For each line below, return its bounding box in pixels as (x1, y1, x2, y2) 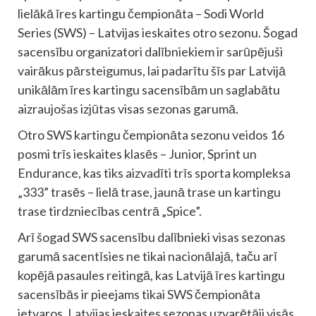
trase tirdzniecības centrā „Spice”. (18, 202, 202, 219)
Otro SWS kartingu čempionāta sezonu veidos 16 (18, 126, 284, 142)
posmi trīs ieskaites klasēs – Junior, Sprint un (18, 145, 257, 162)
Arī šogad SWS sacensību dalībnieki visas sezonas (18, 229, 286, 245)
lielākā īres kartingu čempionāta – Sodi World (18, 5, 264, 21)
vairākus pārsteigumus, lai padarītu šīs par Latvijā (18, 62, 286, 78)
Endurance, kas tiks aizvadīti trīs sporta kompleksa (18, 164, 291, 181)
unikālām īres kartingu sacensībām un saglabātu (18, 81, 280, 97)
